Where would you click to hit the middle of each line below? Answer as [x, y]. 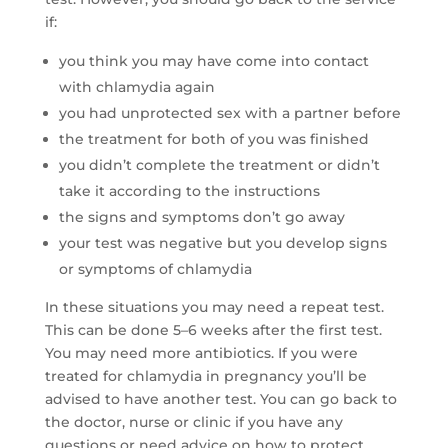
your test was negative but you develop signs [222, 243]
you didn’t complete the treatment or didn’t [219, 165]
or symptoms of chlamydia [155, 269]
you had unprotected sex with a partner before [229, 113]
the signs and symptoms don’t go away [201, 217]
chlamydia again [155, 87]
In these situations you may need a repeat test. [214, 307]
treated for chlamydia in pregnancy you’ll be [205, 376]
